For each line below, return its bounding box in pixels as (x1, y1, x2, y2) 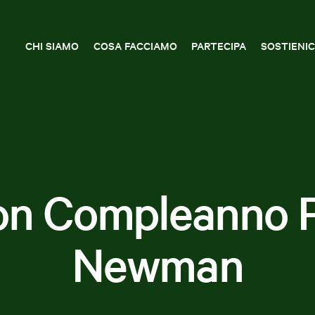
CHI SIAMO (25, 37, 79, 53)
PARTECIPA (191, 37, 247, 53)
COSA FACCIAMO (93, 37, 177, 53)
